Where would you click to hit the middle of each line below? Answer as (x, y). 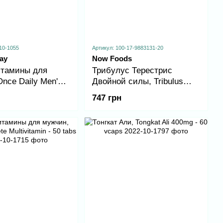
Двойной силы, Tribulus (137, 82)
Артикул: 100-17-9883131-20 (127, 48)
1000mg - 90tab (121, 93)
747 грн (107, 98)
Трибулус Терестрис (132, 71)
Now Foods (112, 59)
